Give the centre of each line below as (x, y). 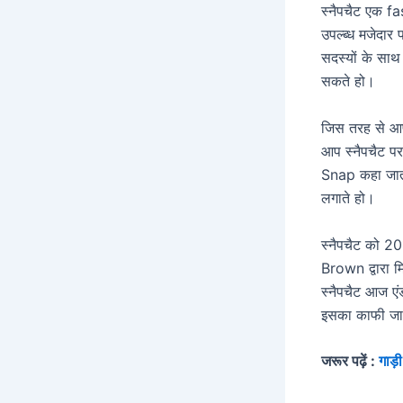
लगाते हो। (348, 197)
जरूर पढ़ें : (350, 361)
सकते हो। (348, 81)
